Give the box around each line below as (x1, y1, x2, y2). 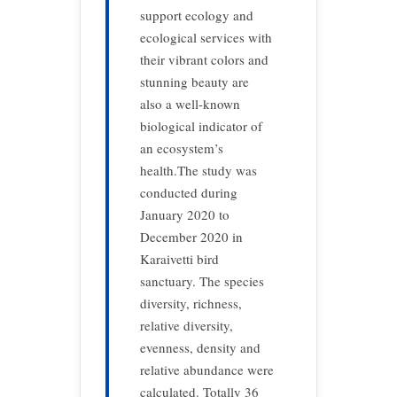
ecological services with (140, 28, 272, 46)
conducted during (140, 183, 237, 201)
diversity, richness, (140, 294, 242, 312)
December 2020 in (140, 228, 243, 245)
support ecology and (140, 6, 253, 24)
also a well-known (140, 95, 240, 113)
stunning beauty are (140, 73, 249, 90)
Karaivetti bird (140, 250, 219, 268)
